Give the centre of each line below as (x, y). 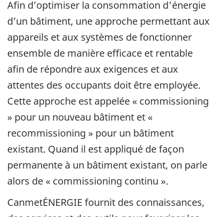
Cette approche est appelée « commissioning (108, 101)
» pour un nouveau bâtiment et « (80, 117)
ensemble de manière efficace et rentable (100, 53)
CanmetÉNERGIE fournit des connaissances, (106, 202)
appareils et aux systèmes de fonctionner (100, 37)
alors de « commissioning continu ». (88, 181)
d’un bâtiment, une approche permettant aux (108, 21)
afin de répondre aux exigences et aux (93, 69)
